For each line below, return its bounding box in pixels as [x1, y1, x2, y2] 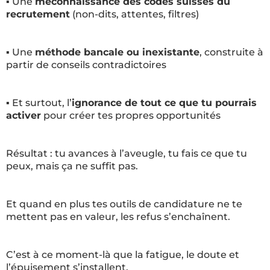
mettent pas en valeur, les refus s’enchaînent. [6, 211, 230, 222]
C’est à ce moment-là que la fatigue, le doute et [6, 249, 239, 260]
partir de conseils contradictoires [6, 59, 166, 71]
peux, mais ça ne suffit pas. [6, 160, 138, 172]
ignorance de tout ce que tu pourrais [72, 97, 257, 108]
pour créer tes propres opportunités [41, 110, 221, 121]
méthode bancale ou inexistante [35, 46, 199, 58]
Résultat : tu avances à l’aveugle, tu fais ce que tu [6, 148, 247, 159]
